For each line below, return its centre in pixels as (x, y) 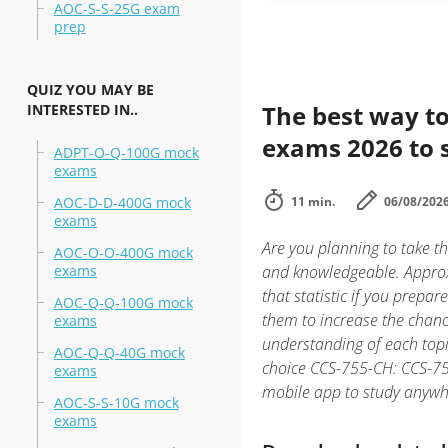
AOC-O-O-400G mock (123, 252)
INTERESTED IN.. (82, 109)
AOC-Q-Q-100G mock (123, 302)
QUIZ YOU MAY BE (90, 89)
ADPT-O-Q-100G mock (126, 152)
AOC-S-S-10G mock (116, 402)
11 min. (312, 201)
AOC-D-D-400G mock (122, 202)
